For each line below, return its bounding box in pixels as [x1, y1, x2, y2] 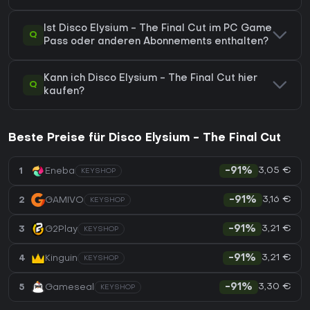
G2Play [45, 224, 77, 234]
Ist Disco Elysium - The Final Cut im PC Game [44, 24, 272, 34]
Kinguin [45, 253, 77, 263]
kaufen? [44, 87, 84, 97]
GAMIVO [45, 195, 84, 205]
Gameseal [45, 282, 94, 292]
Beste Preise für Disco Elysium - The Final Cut [8, 133, 281, 145]
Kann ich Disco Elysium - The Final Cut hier [44, 74, 257, 84]
